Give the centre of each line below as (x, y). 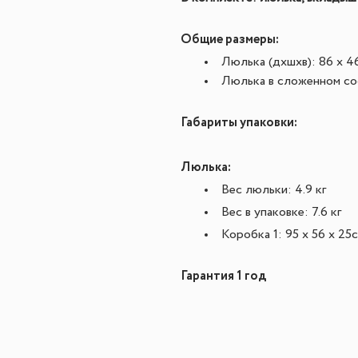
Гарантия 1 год (223, 276)
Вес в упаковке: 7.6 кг (281, 213)
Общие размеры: (230, 40)
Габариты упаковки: (239, 123)
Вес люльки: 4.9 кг (274, 190)
